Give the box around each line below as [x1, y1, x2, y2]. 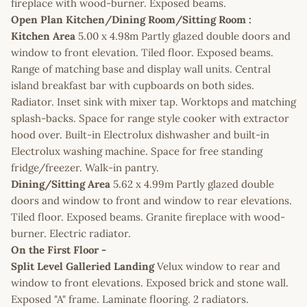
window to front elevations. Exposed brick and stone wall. [11, 275, 288, 289]
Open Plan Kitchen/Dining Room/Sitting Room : [11, 12, 251, 26]
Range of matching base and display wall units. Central [11, 62, 271, 75]
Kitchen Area [11, 29, 75, 42]
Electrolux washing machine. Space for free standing [11, 144, 262, 158]
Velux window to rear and [154, 259, 280, 273]
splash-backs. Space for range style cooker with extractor [11, 111, 289, 125]
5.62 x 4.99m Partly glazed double [110, 177, 274, 191]
